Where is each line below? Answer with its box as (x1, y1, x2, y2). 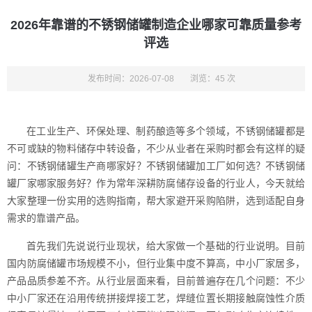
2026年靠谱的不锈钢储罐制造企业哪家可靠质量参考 (10, 18, 302, 32)
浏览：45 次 (190, 74, 235, 84)
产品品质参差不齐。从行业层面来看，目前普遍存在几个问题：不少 (7, 275, 305, 286)
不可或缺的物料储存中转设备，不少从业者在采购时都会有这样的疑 (7, 143, 305, 154)
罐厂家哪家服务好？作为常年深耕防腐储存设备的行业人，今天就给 (7, 178, 305, 189)
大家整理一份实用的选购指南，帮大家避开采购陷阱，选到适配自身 (7, 195, 305, 206)
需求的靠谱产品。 (7, 212, 85, 224)
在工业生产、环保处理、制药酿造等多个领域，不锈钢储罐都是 (26, 125, 305, 136)
